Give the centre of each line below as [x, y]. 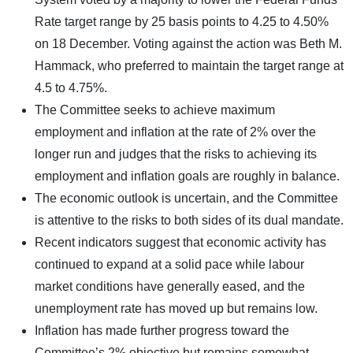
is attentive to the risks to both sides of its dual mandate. [189, 220]
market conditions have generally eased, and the [170, 286]
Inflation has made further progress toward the [162, 330]
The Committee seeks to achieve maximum [155, 110]
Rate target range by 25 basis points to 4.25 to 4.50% [182, 21]
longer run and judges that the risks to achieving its [176, 154]
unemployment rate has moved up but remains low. [176, 308]
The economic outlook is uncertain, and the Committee [186, 198]
